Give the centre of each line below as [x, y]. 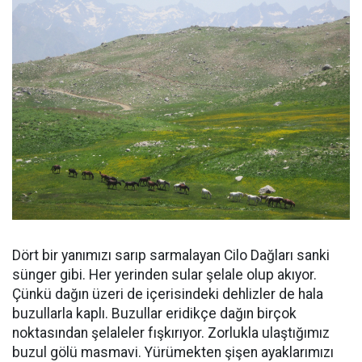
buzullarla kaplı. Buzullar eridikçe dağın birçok [154, 314]
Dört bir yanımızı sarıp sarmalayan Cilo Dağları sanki [171, 256]
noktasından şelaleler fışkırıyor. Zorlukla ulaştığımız [171, 333]
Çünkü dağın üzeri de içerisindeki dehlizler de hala [168, 295]
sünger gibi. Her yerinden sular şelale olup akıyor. [164, 275]
